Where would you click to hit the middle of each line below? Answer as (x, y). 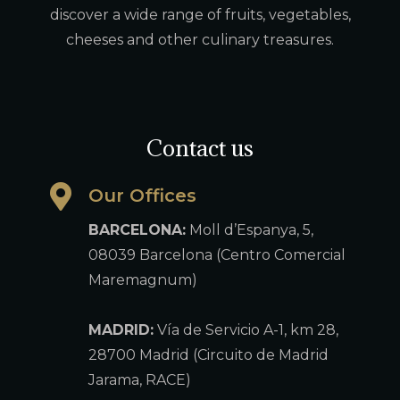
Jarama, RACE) (140, 379)
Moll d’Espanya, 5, (250, 229)
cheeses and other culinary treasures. (200, 39)
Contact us (200, 147)
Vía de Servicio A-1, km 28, (246, 329)
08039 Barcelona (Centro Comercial (217, 254)
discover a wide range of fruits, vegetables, (200, 14)
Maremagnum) (143, 279)
